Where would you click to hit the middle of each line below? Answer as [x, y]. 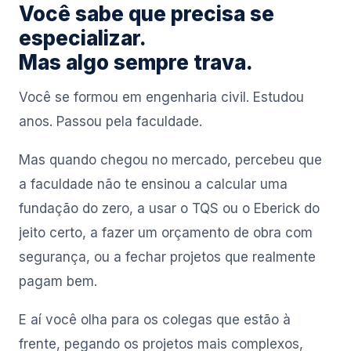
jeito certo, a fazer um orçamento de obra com [166, 233]
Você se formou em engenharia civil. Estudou [161, 97]
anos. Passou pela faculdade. [110, 121]
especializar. [83, 38]
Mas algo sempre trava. [136, 62]
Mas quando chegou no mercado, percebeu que [170, 160]
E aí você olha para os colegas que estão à [155, 320]
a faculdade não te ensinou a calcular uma [153, 184]
